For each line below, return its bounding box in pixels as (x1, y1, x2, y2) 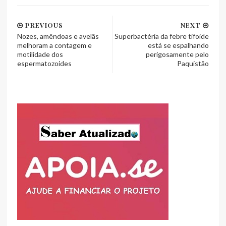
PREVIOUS (23, 21, 63, 29)
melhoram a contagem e (17, 41, 92, 49)
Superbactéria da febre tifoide (115, 32, 209, 40)
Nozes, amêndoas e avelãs (17, 32, 99, 40)
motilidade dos (17, 50, 63, 59)
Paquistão (177, 59, 209, 68)
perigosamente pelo (146, 50, 209, 59)
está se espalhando (148, 41, 209, 49)
